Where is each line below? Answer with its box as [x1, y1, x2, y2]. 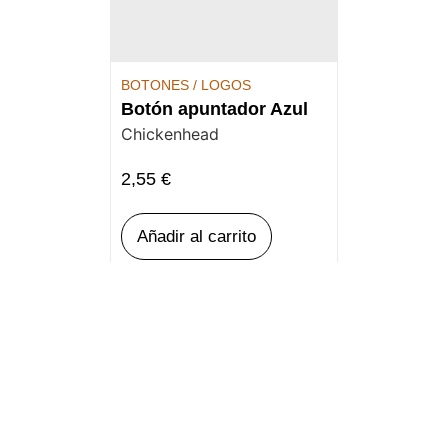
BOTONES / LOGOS [121, 76, 251, 93]
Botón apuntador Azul [121, 98, 308, 119]
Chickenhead [121, 123, 219, 144]
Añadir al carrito [137, 226, 256, 246]
